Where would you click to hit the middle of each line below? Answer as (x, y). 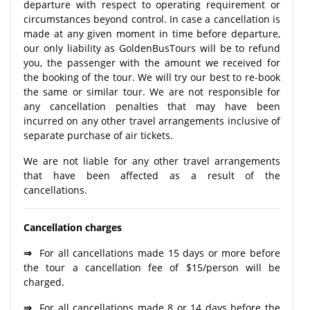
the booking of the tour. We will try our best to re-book (152, 77)
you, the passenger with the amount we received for (152, 62)
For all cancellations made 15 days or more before (158, 253)
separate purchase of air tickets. (98, 135)
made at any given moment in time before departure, (152, 33)
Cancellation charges (74, 227)
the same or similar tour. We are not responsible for (152, 91)
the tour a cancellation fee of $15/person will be (152, 267)
